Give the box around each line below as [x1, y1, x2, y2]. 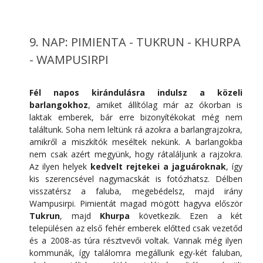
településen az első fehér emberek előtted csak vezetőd [29, 222, 242, 234]
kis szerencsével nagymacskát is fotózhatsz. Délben [29, 173, 242, 185]
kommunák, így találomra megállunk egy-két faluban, [29, 247, 242, 259]
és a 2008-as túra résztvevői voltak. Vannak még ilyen [29, 235, 242, 247]
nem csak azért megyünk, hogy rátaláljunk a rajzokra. [29, 149, 242, 160]
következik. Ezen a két [130, 210, 242, 222]
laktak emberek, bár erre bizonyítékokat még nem [29, 112, 242, 123]
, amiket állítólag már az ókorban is [88, 99, 242, 111]
